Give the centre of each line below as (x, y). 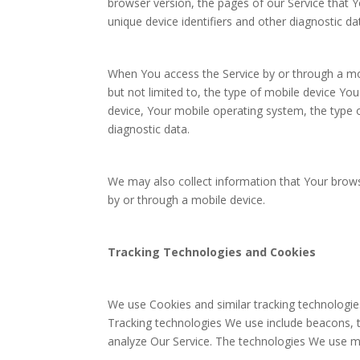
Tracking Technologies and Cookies (212, 252)
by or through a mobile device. (187, 200)
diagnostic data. (149, 129)
